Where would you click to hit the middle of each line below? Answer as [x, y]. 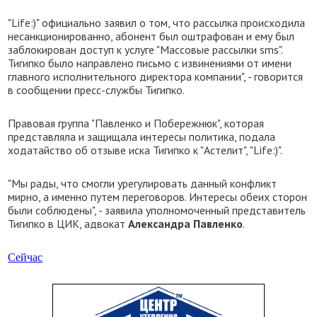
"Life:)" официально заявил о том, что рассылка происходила [157, 23]
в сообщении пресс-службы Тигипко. [97, 90]
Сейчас [25, 257]
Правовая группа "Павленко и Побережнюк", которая [136, 123]
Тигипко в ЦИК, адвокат [68, 224]
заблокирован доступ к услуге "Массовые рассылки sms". [145, 50]
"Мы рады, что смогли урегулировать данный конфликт [143, 183]
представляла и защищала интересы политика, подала [142, 137]
